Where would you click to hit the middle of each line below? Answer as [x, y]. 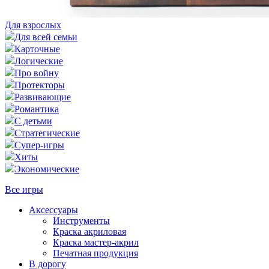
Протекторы [40, 85]
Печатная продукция [95, 253]
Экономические [47, 169]
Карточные [37, 49]
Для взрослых [33, 25]
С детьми [33, 121]
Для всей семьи [46, 37]
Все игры [24, 190]
